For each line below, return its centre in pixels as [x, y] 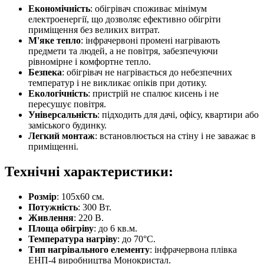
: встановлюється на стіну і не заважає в [175, 136]
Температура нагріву [73, 239]
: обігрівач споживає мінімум [148, 9]
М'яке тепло [55, 41]
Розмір [42, 197]
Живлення [51, 218]
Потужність [53, 207]
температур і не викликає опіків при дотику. [118, 83]
